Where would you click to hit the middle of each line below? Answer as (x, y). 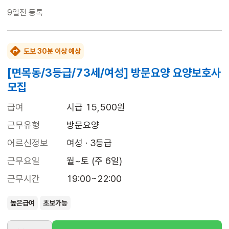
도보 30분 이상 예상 (52, 51)
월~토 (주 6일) (94, 161)
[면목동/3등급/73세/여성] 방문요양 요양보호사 (114, 73)
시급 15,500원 (96, 107)
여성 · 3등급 (89, 143)
